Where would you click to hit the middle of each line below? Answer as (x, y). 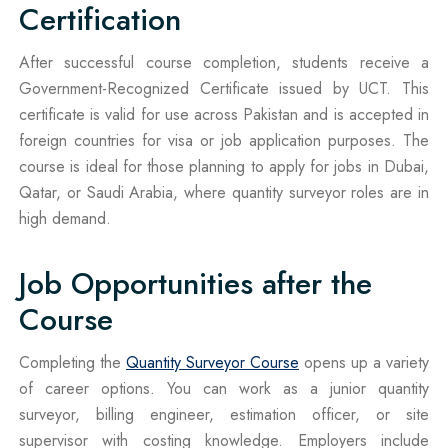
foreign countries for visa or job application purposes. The (224, 140)
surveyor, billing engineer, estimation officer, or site (224, 414)
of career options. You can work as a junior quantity (224, 388)
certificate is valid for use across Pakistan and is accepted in (224, 114)
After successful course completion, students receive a (224, 62)
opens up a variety (364, 362)
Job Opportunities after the (195, 283)
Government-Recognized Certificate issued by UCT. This (224, 88)
